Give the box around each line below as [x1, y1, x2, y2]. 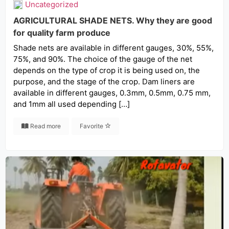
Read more [29, 122, 61, 130]
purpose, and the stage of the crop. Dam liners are [13, 77, 195, 86]
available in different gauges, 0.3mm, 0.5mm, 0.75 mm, [13, 88, 211, 98]
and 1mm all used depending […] [13, 99, 130, 109]
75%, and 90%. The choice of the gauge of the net [13, 54, 192, 64]
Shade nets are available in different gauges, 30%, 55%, [13, 43, 214, 53]
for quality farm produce [13, 28, 110, 38]
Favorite [80, 122, 105, 130]
